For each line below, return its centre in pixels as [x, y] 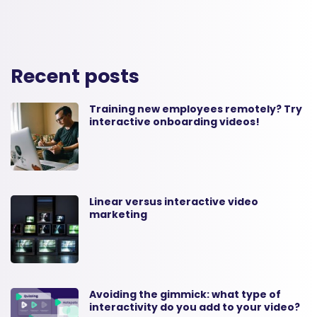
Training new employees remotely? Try [196, 109]
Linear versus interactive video [174, 201]
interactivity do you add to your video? [195, 307]
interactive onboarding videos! [175, 121]
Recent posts [75, 76]
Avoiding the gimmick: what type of [185, 294]
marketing [119, 214]
